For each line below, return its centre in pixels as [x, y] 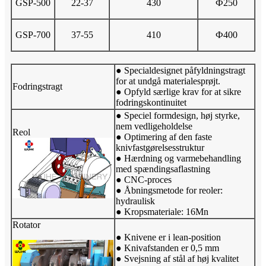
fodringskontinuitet [151, 103]
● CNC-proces [144, 180]
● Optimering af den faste [164, 137]
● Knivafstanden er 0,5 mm [167, 248]
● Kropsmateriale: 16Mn [162, 212]
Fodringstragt [37, 87]
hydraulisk [135, 201]
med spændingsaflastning [163, 169]
